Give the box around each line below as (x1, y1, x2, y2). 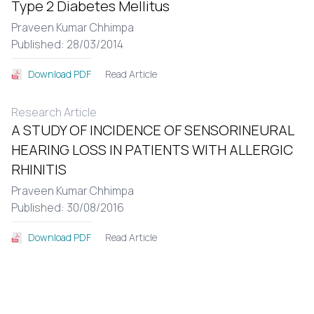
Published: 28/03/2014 (11, 36, 123, 52)
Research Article (11, 104, 97, 120)
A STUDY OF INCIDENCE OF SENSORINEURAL (11, 121, 294, 139)
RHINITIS (11, 160, 67, 179)
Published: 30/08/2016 (11, 200, 124, 215)
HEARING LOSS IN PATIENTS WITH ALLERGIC (11, 140, 293, 159)
